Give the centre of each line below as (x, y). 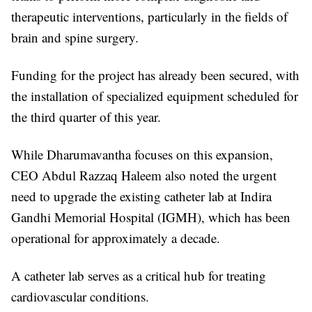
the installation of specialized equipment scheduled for (155, 96)
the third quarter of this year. (86, 117)
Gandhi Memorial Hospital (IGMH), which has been (151, 217)
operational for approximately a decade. (116, 238)
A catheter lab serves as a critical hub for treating (139, 276)
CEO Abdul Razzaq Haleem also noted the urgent (144, 175)
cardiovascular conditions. (80, 297)
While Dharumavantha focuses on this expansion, (142, 155)
